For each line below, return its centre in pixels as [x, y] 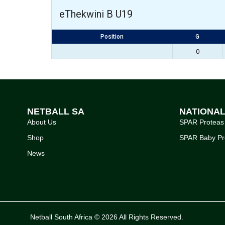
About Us [41, 122]
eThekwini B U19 [96, 14]
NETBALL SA [55, 111]
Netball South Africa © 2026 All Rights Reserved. [107, 217]
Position [112, 37]
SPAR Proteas [201, 122]
